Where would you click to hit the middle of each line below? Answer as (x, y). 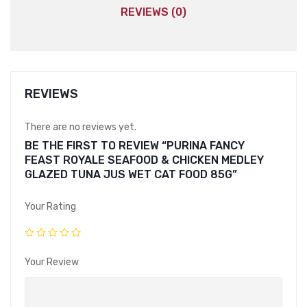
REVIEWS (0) (153, 12)
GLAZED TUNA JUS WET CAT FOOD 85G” (131, 175)
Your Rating (50, 207)
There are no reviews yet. (81, 127)
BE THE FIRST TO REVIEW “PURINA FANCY (135, 146)
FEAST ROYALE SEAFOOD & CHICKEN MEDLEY (144, 160)
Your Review (52, 262)
